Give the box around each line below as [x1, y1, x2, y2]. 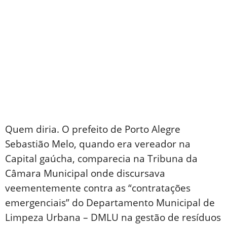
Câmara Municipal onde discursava [5, 167, 165, 180]
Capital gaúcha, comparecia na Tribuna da [5, 152, 198, 166]
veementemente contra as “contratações [5, 181, 191, 195]
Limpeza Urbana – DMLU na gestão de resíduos [5, 211, 221, 224]
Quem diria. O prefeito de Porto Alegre [5, 123, 180, 136]
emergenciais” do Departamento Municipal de [5, 196, 215, 210]
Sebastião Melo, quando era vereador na [5, 137, 191, 151]
